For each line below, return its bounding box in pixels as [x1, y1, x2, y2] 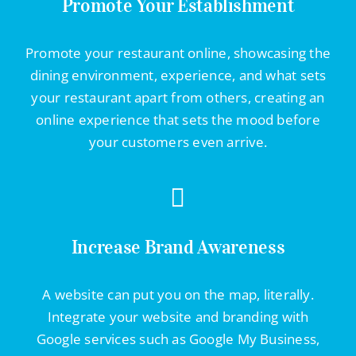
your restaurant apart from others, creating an [31, 87, 325, 106]
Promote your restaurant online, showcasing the [25, 43, 331, 62]
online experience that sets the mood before [36, 110, 320, 129]
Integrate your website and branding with [47, 307, 309, 326]
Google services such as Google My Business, [36, 329, 320, 348]
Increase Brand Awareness [71, 234, 285, 259]
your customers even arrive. [89, 132, 267, 151]
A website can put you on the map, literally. [42, 284, 314, 304]
